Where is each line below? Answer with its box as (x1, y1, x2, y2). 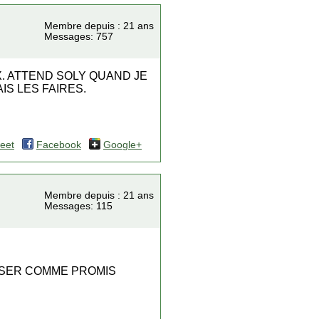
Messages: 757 (44, 31, 113, 42)
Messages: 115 (44, 201, 113, 211)
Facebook (36, 140, 81, 150)
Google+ (103, 140, 142, 150)
